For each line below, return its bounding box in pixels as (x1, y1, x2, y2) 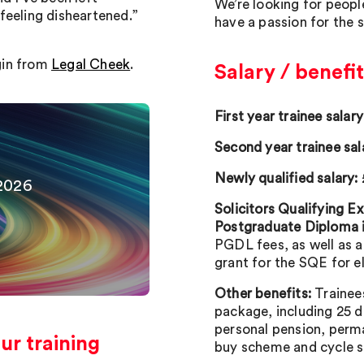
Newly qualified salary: (214, 171, 358, 185)
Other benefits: (214, 287, 315, 301)
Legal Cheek (51, 58, 131, 71)
